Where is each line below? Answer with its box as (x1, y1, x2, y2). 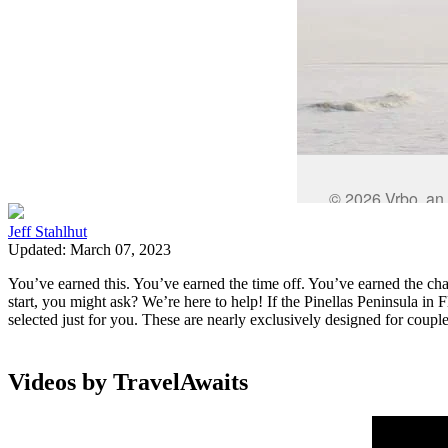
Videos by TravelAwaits (8, 368, 248, 395)
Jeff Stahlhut (8, 222, 87, 240)
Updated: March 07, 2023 (8, 240, 171, 258)
